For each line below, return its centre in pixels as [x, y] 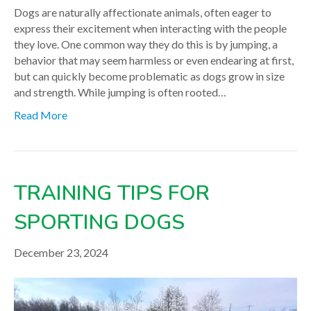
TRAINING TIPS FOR [112, 194]
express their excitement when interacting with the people [150, 28]
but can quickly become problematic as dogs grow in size [149, 76]
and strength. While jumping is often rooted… [120, 92]
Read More [41, 115]
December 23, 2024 [61, 253]
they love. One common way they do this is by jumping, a [146, 44]
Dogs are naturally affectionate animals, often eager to [143, 12]
